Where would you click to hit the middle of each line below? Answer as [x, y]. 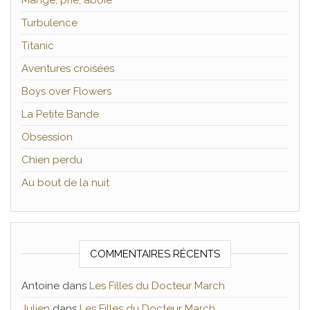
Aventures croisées [68, 69]
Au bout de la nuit [65, 183]
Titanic [38, 46]
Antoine [40, 286]
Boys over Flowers [66, 91]
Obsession [47, 137]
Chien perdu [52, 160]
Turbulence [49, 23]
